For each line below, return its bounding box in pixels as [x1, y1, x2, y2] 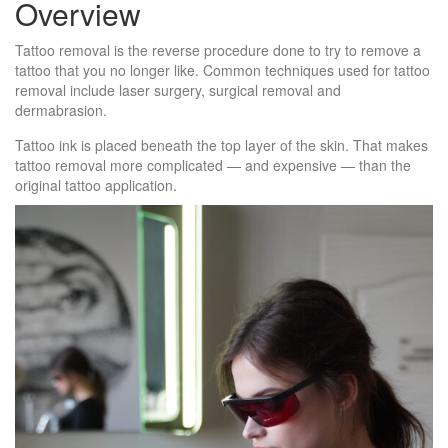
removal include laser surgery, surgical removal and [15, 80, 341, 101]
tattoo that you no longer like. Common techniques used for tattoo [15, 60, 430, 81]
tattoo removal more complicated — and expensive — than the [15, 155, 411, 176]
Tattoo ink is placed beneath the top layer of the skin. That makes [15, 135, 428, 156]
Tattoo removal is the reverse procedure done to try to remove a [15, 40, 421, 61]
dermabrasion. [15, 100, 107, 121]
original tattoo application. [15, 175, 177, 196]
